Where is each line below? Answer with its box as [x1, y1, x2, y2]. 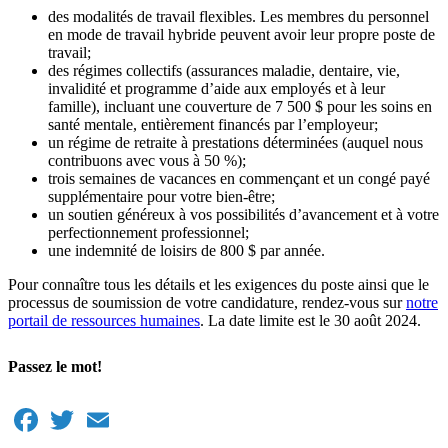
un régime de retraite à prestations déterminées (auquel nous [48, 133, 423, 151]
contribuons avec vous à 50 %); [48, 151, 250, 169]
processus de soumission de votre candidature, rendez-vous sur [8, 293, 406, 311]
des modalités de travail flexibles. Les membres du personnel [48, 7, 429, 25]
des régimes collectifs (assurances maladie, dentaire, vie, [48, 61, 400, 79]
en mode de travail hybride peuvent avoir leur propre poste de [48, 25, 435, 43]
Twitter [78, 403, 123, 421]
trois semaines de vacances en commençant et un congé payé [48, 169, 430, 187]
